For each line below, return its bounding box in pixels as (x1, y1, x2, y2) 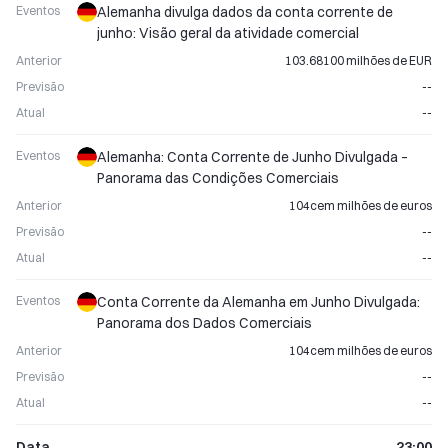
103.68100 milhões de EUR (285, 53, 432, 68)
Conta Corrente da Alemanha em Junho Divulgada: (97, 293, 420, 311)
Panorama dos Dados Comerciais (97, 314, 312, 332)
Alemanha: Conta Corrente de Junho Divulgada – (97, 148, 408, 166)
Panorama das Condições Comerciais (97, 169, 339, 187)
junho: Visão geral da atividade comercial (97, 24, 359, 42)
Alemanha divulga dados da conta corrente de (97, 3, 393, 21)
